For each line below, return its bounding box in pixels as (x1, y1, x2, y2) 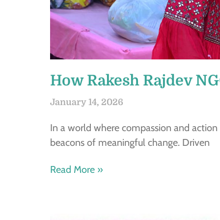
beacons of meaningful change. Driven (50, 136, 210, 148)
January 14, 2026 (50, 97, 123, 107)
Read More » (50, 163, 103, 175)
